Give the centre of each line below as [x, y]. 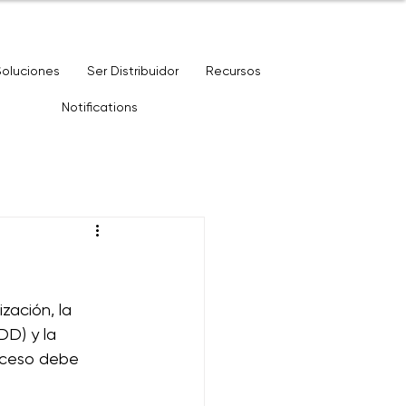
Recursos [233, 71]
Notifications [99, 107]
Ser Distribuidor [132, 71]
